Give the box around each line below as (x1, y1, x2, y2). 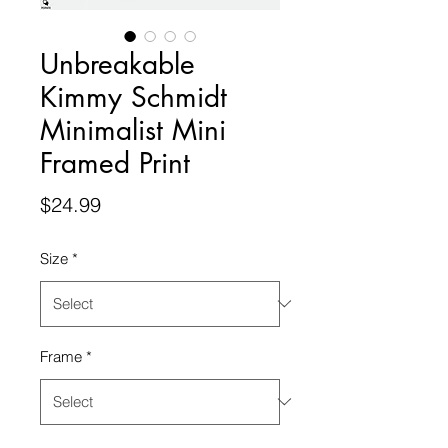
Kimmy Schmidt (40, 78, 227, 115)
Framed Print (40, 144, 190, 181)
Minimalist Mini (40, 111, 226, 148)
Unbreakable (40, 45, 195, 82)
